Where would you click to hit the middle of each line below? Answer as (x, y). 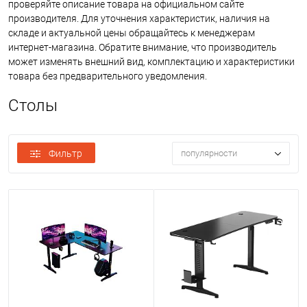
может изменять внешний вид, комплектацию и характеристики (151, 62)
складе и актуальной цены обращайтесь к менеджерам (132, 33)
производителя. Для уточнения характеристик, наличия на (139, 19)
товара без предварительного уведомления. (108, 76)
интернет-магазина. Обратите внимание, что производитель (143, 47)
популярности (209, 153)
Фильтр (65, 153)
